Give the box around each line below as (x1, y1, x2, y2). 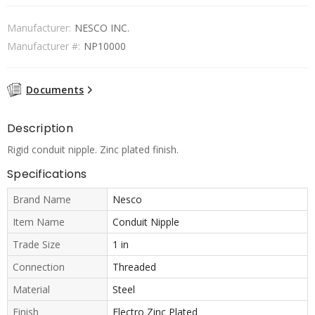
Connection (13, 259, 65, 274)
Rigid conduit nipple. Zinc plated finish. (7, 142, 179, 156)
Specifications (7, 165, 87, 182)
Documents (26, 83, 84, 97)
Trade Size (13, 237, 60, 251)
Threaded (112, 259, 156, 274)
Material (13, 282, 50, 296)
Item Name (13, 214, 65, 229)
